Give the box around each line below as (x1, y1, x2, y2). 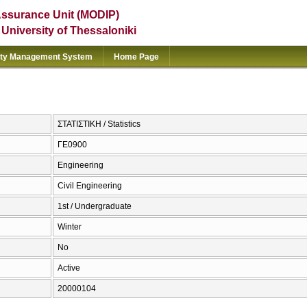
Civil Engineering (58, 181, 122, 191)
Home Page (114, 52, 159, 62)
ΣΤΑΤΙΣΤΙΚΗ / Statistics (58, 119, 140, 130)
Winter (58, 222, 82, 232)
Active (58, 263, 80, 273)
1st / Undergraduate (58, 201, 132, 212)
